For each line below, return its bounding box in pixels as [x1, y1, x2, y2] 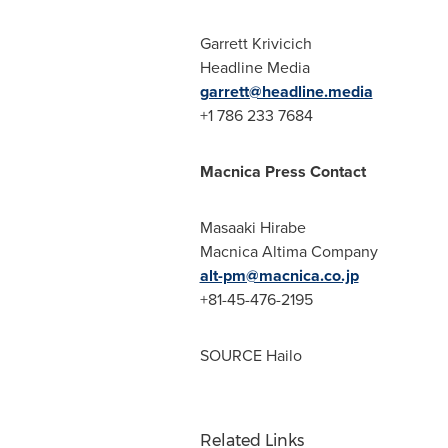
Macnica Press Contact [199, 160, 366, 183]
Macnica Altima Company [199, 240, 378, 263]
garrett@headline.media [199, 80, 373, 103]
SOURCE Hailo [199, 344, 302, 367]
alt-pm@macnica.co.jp [199, 264, 359, 287]
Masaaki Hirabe [199, 216, 306, 239]
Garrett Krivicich [199, 32, 312, 55]
